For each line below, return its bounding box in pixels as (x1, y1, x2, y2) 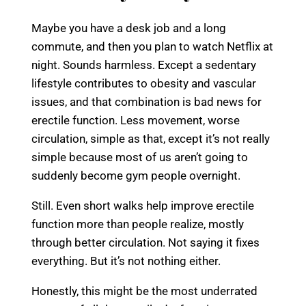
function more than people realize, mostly (31, 217, 244, 231)
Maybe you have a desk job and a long (31, 20, 226, 35)
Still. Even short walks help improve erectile (31, 198, 254, 212)
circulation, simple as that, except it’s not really (31, 131, 270, 145)
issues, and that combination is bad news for (31, 94, 262, 109)
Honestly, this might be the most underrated (31, 283, 258, 298)
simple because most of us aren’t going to (31, 150, 248, 164)
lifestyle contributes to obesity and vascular (31, 76, 256, 90)
